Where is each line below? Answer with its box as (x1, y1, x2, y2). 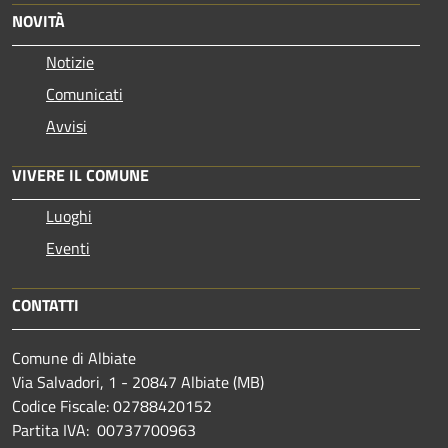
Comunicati (46, 81, 123, 106)
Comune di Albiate (12, 345, 136, 370)
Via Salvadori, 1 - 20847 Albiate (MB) (12, 369, 264, 394)
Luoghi (46, 203, 92, 228)
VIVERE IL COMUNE (12, 162, 149, 187)
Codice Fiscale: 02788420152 (12, 393, 212, 418)
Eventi (46, 235, 90, 260)
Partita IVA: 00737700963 (12, 417, 196, 442)
